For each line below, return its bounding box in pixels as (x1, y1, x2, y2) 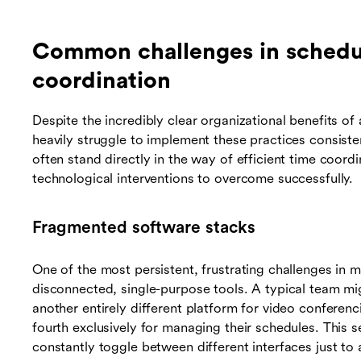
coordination (32, 68, 171, 94)
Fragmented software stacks (32, 218, 255, 238)
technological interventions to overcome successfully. (32, 171, 354, 187)
